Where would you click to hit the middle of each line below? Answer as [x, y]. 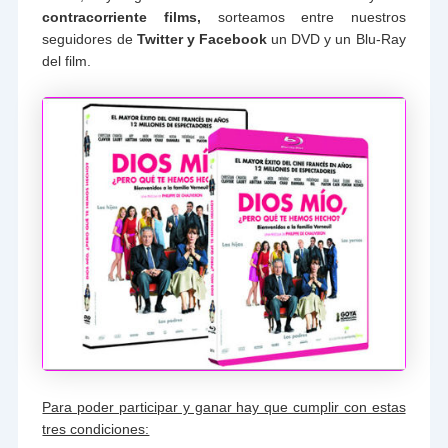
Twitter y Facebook [199, 38]
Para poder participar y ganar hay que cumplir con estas [224, 406]
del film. [67, 60]
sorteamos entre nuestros [303, 16]
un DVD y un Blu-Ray [336, 38]
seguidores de [87, 38]
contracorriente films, [121, 16]
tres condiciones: [96, 428]
